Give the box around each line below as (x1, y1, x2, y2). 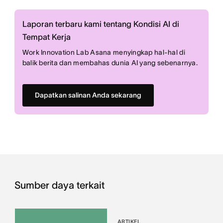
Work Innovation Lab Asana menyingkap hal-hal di (22, 48, 185, 57)
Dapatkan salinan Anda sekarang (34, 91, 141, 100)
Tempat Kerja (22, 32, 71, 42)
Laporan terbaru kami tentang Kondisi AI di (22, 19, 179, 29)
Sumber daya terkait (14, 180, 105, 191)
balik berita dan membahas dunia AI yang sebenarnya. (22, 59, 198, 67)
